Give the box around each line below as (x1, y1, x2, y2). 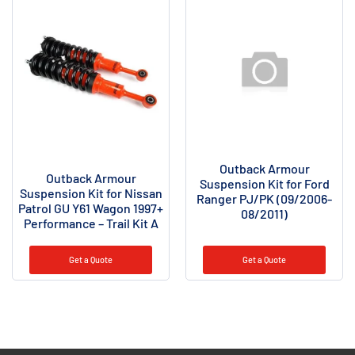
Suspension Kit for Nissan (19, 185, 162, 201)
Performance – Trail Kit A (23, 216, 158, 231)
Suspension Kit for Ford (199, 175, 330, 191)
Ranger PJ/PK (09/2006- (197, 190, 332, 206)
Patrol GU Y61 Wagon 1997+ (18, 200, 163, 216)
